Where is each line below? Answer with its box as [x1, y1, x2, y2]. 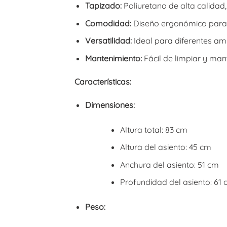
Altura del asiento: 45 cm [120, 142, 211, 153]
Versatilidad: [85, 35, 132, 46]
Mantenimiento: [85, 53, 142, 63]
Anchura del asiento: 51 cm [120, 159, 219, 170]
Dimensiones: [85, 99, 135, 110]
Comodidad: [85, 18, 131, 28]
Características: [74, 76, 131, 87]
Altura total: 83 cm [120, 124, 187, 135]
